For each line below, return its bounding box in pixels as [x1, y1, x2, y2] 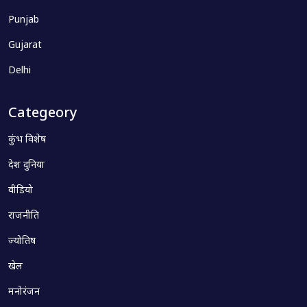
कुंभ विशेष [8, 133, 46, 147]
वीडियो [8, 184, 33, 197]
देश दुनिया [8, 158, 45, 172]
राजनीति [8, 209, 39, 223]
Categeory [8, 104, 77, 123]
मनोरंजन [8, 285, 40, 299]
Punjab [8, 13, 39, 27]
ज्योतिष [8, 234, 36, 248]
